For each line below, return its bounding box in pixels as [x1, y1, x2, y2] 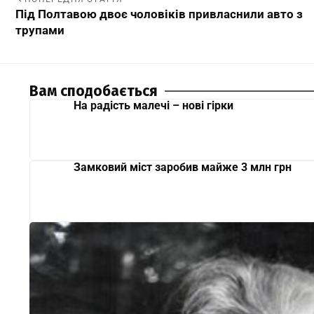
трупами [15, 22, 64, 37]
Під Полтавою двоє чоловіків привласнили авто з [15, 6, 303, 21]
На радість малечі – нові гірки [74, 98, 233, 112]
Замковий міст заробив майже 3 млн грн [74, 160, 292, 174]
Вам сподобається [29, 81, 158, 100]
